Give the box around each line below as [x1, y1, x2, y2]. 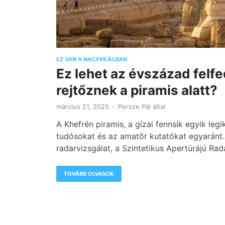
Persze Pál [118, 102, 151, 111]
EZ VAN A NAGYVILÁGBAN [56, 55, 127, 63]
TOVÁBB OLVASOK [64, 170, 114, 178]
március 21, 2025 [56, 102, 109, 111]
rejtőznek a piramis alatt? [56, 82, 217, 98]
